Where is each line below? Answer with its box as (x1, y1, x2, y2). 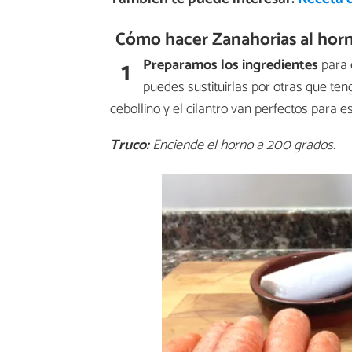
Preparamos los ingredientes (143, 53, 318, 78)
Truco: (110, 134, 149, 158)
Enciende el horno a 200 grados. (149, 134, 335, 158)
